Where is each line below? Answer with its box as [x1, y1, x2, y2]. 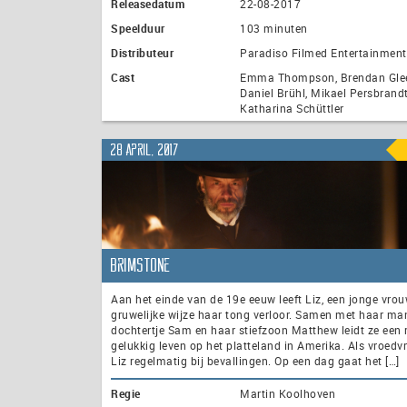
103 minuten [240, 21, 308, 36]
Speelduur [111, 21, 165, 36]
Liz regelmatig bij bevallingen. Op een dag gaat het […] [111, 353, 400, 369]
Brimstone [111, 256, 172, 275]
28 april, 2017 [111, 142, 179, 157]
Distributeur [111, 45, 174, 61]
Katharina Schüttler [240, 101, 344, 116]
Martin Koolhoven [240, 386, 335, 402]
